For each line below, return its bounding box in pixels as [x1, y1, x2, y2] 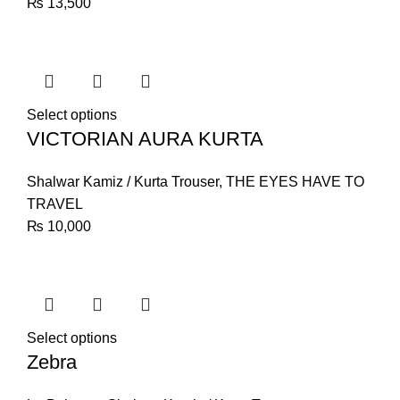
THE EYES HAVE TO [226, 174, 364, 189]
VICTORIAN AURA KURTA [27, 128, 263, 150]
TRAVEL [27, 196, 83, 212]
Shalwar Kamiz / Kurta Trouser [27, 174, 219, 189]
